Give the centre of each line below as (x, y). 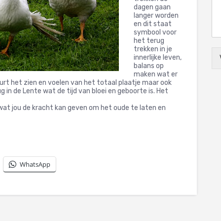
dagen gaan (152, 7)
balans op (149, 66)
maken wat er (156, 74)
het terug (149, 40)
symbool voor (155, 32)
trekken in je (153, 49)
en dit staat (153, 24)
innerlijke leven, (158, 57)
